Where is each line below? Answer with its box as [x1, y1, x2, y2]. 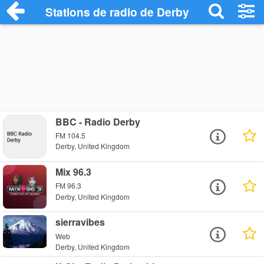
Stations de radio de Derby [45, 4, 190, 20]
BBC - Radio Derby [55, 115, 141, 128]
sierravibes [55, 215, 105, 229]
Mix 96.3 [55, 165, 92, 179]
